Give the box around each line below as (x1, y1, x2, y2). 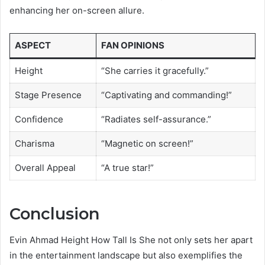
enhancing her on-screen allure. (9, 5, 144, 17)
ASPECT (14, 40, 51, 51)
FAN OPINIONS (101, 40, 164, 51)
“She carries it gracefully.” (101, 65, 209, 77)
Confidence (14, 114, 63, 125)
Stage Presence (14, 89, 82, 101)
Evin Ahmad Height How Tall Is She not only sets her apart (9, 234, 253, 246)
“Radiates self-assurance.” (101, 114, 211, 125)
